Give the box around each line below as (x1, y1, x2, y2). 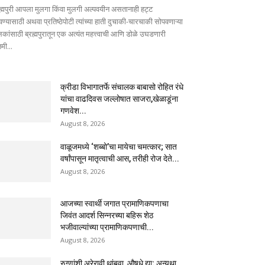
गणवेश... (60, 106, 86, 116)
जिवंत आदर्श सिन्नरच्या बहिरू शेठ (60, 211, 153, 221)
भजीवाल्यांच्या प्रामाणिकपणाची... (60, 222, 154, 232)
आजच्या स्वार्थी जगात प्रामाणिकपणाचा (60, 199, 169, 209)
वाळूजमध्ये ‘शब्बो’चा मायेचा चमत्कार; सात (60, 142, 177, 152)
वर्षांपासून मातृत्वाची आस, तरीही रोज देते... (60, 154, 179, 164)
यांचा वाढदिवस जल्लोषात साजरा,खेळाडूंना (60, 94, 178, 104)
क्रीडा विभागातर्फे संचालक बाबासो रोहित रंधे (60, 82, 183, 92)
